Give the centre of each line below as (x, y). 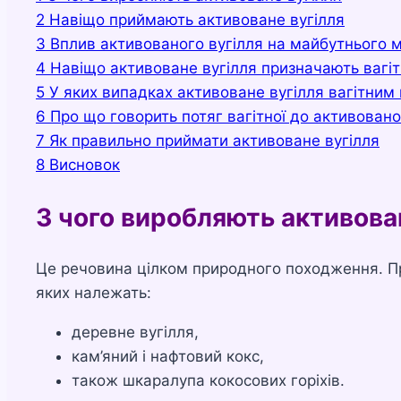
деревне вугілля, (137, 332)
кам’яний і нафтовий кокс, (170, 356)
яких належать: (96, 292)
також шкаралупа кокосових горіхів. (208, 380)
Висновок (85, 165)
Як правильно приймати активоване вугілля (214, 141)
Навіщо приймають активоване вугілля (197, 20)
